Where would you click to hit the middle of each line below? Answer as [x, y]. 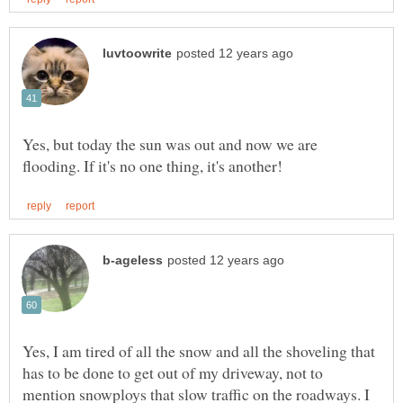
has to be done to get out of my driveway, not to [173, 373]
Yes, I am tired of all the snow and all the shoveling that [199, 351]
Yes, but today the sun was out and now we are [170, 144]
